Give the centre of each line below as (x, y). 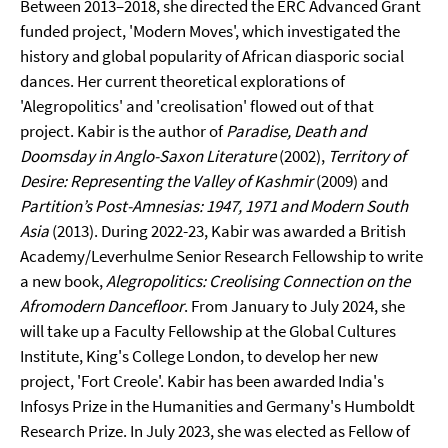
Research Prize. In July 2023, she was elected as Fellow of (215, 431)
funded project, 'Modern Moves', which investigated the (210, 31)
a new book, (63, 281)
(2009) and (350, 181)
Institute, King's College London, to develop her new (199, 356)
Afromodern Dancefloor (102, 306)
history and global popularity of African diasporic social (212, 56)
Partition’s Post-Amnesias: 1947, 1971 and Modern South (214, 206)
